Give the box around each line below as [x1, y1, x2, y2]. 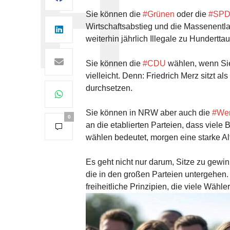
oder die [175, 10, 208, 18]
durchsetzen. [86, 84, 132, 92]
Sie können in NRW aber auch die [86, 108, 212, 117]
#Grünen [143, 10, 175, 18]
